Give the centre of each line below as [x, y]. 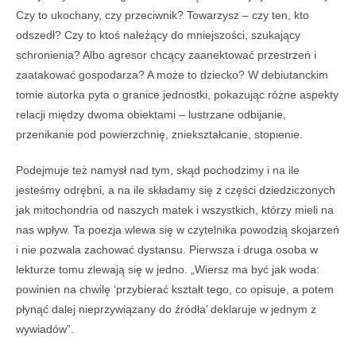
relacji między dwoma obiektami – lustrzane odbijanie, [151, 115]
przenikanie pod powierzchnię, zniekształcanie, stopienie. [159, 135]
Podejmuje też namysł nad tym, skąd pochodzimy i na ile [158, 170]
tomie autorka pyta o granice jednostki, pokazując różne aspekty [177, 95]
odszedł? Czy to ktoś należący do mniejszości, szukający [158, 35]
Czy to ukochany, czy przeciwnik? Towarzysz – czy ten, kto [163, 15]
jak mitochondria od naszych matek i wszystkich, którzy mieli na [175, 210]
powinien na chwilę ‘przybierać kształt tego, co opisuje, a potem [175, 290]
